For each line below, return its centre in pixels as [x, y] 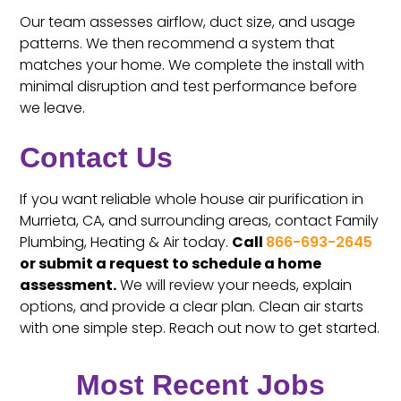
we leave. [53, 108]
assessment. [68, 286]
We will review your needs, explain [235, 286]
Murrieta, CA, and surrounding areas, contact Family [200, 221]
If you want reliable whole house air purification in [192, 200]
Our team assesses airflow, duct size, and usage [188, 22]
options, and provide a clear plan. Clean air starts [192, 307]
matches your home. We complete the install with [192, 65]
